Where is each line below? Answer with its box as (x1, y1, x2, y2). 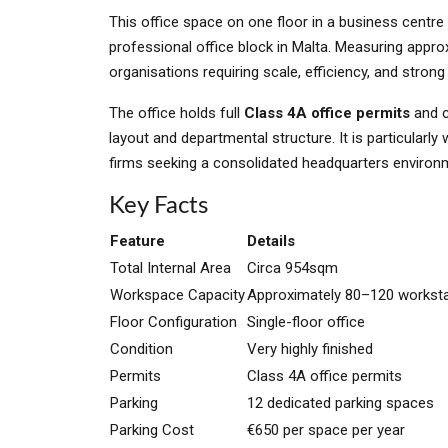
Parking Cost (110, 421, 194, 439)
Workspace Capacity (110, 286, 245, 304)
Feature (110, 232, 165, 250)
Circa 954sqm (247, 259, 338, 277)
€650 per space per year (247, 421, 405, 439)
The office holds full (109, 104, 244, 122)
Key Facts (109, 194, 208, 218)
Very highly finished (247, 340, 373, 358)
